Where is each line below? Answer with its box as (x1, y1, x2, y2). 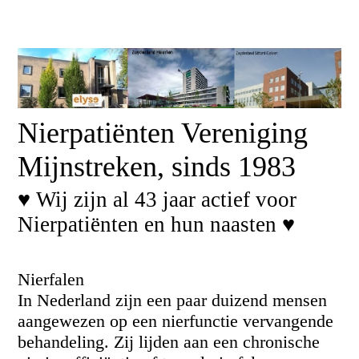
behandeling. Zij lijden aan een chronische (18, 332, 321, 352)
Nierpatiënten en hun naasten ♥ (18, 212, 296, 236)
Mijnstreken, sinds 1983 (18, 151, 296, 183)
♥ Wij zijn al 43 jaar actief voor (18, 188, 297, 212)
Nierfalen (18, 269, 85, 289)
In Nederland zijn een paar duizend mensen (18, 290, 328, 310)
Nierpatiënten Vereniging (18, 117, 309, 149)
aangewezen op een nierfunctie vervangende (18, 311, 334, 331)
